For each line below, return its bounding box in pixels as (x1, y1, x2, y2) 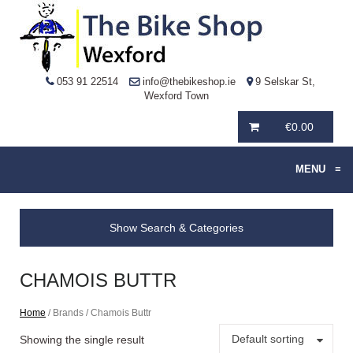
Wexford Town (144, 90, 209, 102)
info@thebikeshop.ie (139, 76, 239, 87)
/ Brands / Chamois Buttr (46, 307, 151, 318)
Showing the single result (20, 333, 144, 346)
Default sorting (232, 333, 304, 345)
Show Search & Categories (110, 221, 243, 234)
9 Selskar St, (252, 76, 315, 87)
